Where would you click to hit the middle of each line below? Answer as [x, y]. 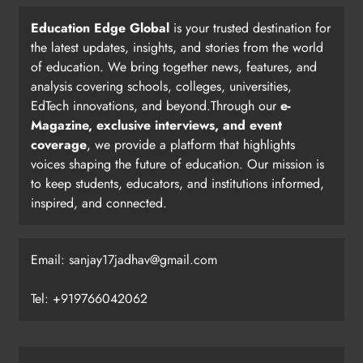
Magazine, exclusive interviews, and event [156, 126]
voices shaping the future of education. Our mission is [177, 164]
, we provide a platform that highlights [191, 145]
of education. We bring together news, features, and [174, 67]
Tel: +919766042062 [89, 299]
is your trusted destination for [250, 28]
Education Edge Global [100, 28]
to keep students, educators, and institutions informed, [177, 184]
